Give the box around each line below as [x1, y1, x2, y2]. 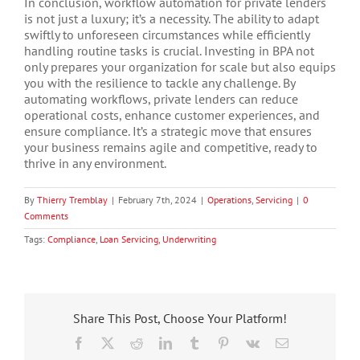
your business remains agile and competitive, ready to [24, 139, 317, 156]
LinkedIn [170, 336, 218, 350]
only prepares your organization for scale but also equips [24, 59, 336, 76]
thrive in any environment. [24, 155, 166, 172]
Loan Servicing [100, 233, 158, 246]
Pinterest [228, 336, 272, 350]
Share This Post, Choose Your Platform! [73, 310, 287, 327]
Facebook [84, 336, 134, 350]
